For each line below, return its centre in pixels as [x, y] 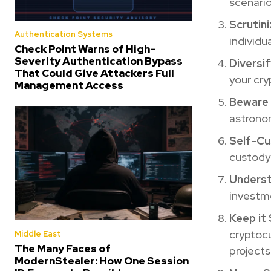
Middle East [38, 234]
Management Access [69, 85]
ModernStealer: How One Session [102, 261]
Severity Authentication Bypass [99, 61]
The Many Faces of [63, 249]
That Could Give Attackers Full [94, 73]
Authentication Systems [64, 34]
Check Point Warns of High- [85, 49]
